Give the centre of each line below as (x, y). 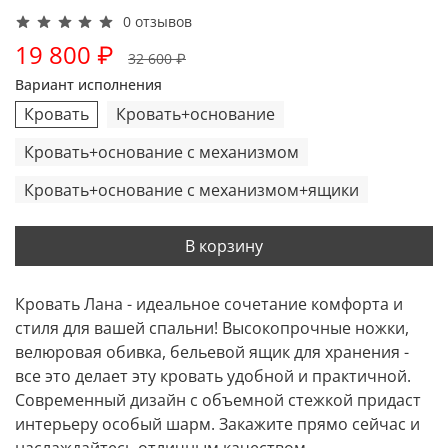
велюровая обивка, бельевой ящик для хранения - (212, 351)
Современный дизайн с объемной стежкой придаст (218, 399)
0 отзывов (158, 22)
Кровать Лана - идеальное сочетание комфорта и (209, 303)
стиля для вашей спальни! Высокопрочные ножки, (212, 327)
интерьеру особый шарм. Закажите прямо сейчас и (217, 423)
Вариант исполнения (88, 84)
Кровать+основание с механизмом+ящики (191, 189)
